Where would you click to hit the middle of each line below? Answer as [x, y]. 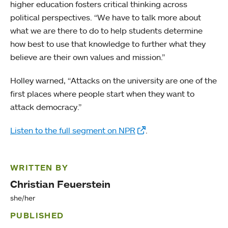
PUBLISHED [37, 215]
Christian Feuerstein [60, 184]
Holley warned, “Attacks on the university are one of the [113, 80]
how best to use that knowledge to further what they [108, 44]
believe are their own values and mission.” [88, 57]
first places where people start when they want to [102, 93]
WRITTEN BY [39, 167]
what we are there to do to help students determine [106, 30]
